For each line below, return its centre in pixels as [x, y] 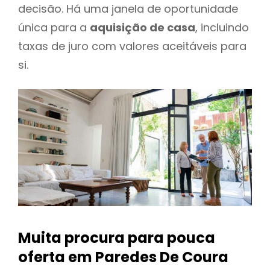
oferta [42, 257]
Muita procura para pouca [117, 238]
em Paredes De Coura [147, 257]
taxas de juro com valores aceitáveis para [132, 46]
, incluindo [222, 27]
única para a [54, 27]
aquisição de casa [143, 27]
